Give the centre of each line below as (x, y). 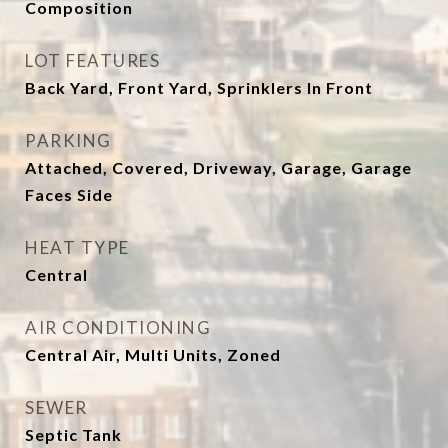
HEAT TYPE (77, 247)
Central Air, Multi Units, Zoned (153, 354)
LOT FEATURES (92, 60)
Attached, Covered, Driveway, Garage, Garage (218, 167)
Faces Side (69, 194)
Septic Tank (73, 434)
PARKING (68, 140)
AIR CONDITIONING (118, 327)
